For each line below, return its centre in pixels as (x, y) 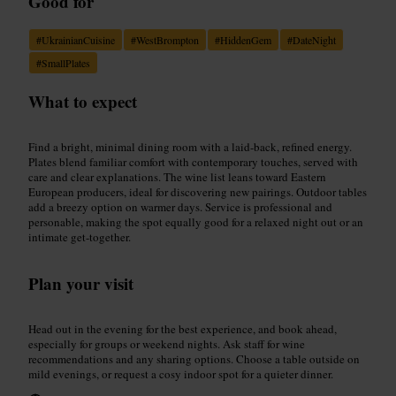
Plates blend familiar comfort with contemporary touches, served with (193, 161)
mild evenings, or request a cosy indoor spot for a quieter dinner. (181, 373)
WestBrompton (168, 39)
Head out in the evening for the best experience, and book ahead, (183, 328)
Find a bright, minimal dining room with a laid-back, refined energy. (190, 146)
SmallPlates (66, 62)
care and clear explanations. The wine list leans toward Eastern (177, 176)
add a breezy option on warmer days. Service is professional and (180, 206)
